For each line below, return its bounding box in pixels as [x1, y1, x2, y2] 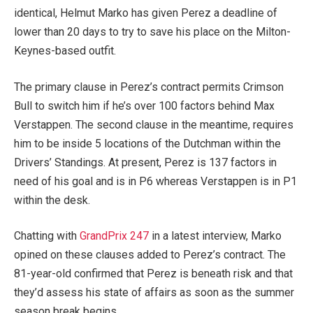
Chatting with [14, 229, 80, 243]
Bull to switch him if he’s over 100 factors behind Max [14, 99, 275, 112]
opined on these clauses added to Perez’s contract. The [14, 248, 286, 262]
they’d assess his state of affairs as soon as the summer [14, 286, 294, 300]
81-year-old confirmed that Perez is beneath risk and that [14, 267, 293, 281]
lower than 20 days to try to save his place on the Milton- [14, 25, 291, 39]
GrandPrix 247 [80, 229, 149, 243]
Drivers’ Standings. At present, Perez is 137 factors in [14, 155, 277, 169]
